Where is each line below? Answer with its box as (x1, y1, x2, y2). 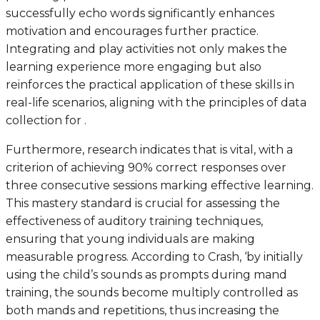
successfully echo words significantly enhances (6, 6, 274, 20)
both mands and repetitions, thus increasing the (6, 303, 279, 317)
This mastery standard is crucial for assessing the (6, 196, 280, 210)
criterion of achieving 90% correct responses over (6, 160, 286, 174)
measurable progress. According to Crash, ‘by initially (6, 249, 303, 264)
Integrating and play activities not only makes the (6, 41, 287, 56)
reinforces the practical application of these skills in (6, 77, 294, 91)
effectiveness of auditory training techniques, (6, 214, 263, 228)
